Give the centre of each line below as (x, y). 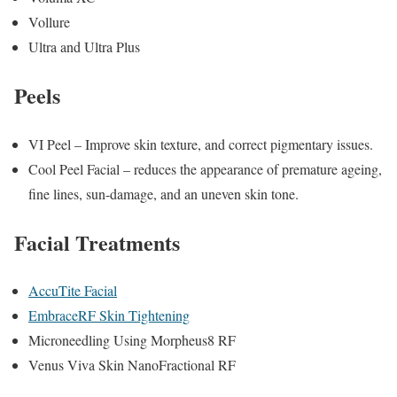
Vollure (49, 21)
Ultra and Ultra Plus (84, 46)
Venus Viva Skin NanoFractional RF (132, 365)
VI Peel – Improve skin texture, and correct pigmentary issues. (201, 144)
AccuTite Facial (73, 291)
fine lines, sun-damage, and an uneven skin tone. (163, 193)
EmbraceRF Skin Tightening (109, 315)
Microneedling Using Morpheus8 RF (132, 340)
